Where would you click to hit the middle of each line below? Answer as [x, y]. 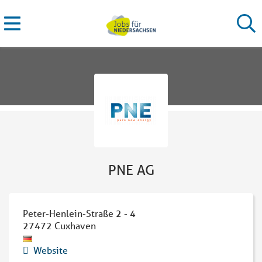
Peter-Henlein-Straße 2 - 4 [79, 213]
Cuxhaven [75, 225]
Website [51, 250]
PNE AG [131, 170]
